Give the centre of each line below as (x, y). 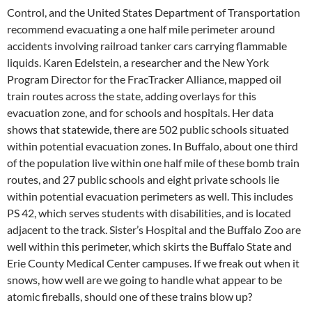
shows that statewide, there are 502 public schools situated (148, 129)
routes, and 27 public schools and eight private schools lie (143, 179)
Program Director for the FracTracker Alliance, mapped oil (144, 79)
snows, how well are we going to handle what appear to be (145, 279)
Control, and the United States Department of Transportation (154, 12)
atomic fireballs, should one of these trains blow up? (130, 296)
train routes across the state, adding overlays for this (132, 95)
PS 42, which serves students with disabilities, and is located (149, 212)
